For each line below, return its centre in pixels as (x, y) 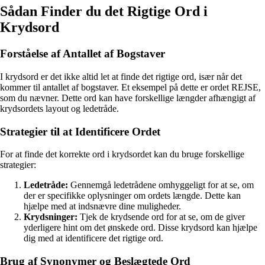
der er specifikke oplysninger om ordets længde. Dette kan (132, 196)
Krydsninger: (51, 217)
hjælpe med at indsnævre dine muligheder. (102, 206)
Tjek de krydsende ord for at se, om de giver (161, 217)
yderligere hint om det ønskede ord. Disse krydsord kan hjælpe (140, 228)
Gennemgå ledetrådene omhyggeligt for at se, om (161, 185)
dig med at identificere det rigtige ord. (93, 238)
